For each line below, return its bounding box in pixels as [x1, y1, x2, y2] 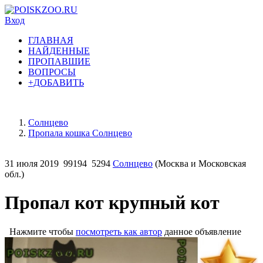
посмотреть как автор [76, 226, 162, 237]
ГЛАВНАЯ [28, 35, 73, 45]
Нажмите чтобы [5, 226, 76, 237]
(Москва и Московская [153, 159, 246, 168]
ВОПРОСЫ [28, 67, 76, 77]
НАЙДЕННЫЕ [28, 46, 90, 56]
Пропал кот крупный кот [5, 192, 220, 214]
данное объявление [162, 226, 241, 237]
